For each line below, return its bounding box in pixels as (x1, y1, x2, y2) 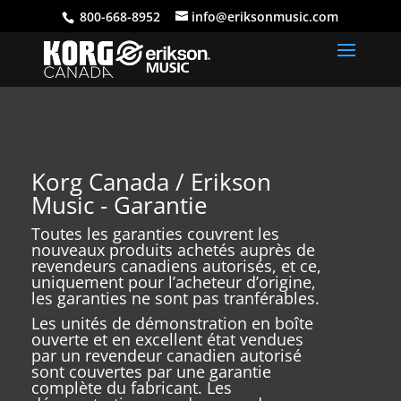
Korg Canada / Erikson (30, 166, 271, 198)
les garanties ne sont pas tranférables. (30, 287, 320, 309)
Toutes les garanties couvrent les (30, 223, 279, 244)
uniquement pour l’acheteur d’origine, (30, 271, 316, 293)
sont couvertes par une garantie (30, 361, 271, 382)
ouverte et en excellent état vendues (30, 328, 303, 350)
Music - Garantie (30, 189, 208, 221)
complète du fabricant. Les (30, 377, 232, 398)
